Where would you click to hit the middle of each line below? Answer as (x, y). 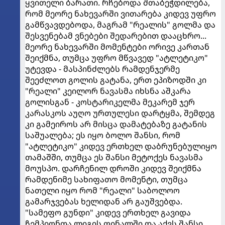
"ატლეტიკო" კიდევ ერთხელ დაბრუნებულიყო (121, 146)
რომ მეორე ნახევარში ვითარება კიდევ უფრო (121, 13)
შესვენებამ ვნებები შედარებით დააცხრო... (116, 35)
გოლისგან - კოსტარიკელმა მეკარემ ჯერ (110, 102)
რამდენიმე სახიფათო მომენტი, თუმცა (106, 179)
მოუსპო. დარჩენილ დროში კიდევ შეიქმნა (113, 168)
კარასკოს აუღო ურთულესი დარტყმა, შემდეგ (120, 113)
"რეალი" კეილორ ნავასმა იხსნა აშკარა (108, 91)
